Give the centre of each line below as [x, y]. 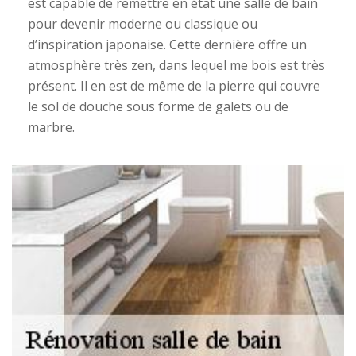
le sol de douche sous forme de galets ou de [158, 107]
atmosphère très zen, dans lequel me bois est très [176, 66]
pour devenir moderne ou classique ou [143, 24]
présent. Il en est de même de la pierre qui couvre [174, 86]
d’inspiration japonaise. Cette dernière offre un [167, 45]
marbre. [51, 128]
